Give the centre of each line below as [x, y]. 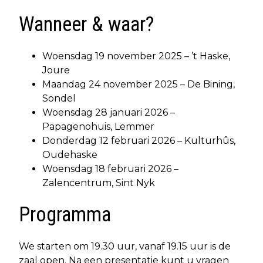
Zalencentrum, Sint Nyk [99, 183]
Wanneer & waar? [86, 24]
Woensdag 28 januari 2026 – [109, 112]
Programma [65, 214]
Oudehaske [70, 154]
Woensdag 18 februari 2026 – [110, 168]
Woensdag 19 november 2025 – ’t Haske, [136, 56]
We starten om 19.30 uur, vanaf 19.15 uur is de [125, 246]
